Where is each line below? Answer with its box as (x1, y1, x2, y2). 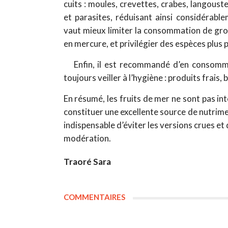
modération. (63, 132, 111, 144)
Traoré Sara (63, 156, 111, 167)
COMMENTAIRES (63, 192, 125, 202)
